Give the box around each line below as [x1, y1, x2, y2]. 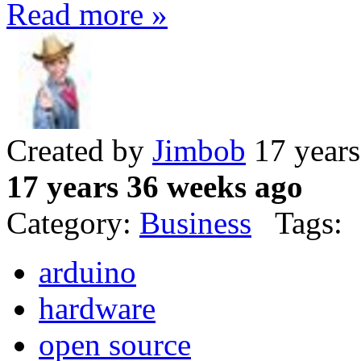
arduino [39, 255, 136, 290]
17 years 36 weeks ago [6, 169, 303, 205]
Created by [6, 133, 152, 168]
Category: [6, 205, 139, 241]
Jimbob [152, 133, 246, 168]
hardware [39, 291, 156, 326]
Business [139, 205, 251, 241]
